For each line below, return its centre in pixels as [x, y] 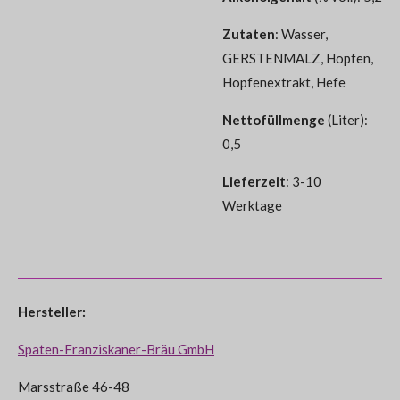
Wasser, [304, 33]
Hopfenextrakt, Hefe [284, 82]
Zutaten [249, 33]
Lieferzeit [254, 181]
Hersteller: [52, 311]
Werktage [252, 205]
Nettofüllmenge [274, 119]
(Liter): [346, 119]
